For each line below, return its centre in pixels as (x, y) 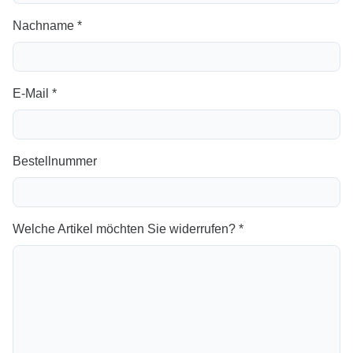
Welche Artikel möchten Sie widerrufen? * (128, 229)
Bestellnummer (55, 161)
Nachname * (47, 26)
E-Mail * (35, 93)
